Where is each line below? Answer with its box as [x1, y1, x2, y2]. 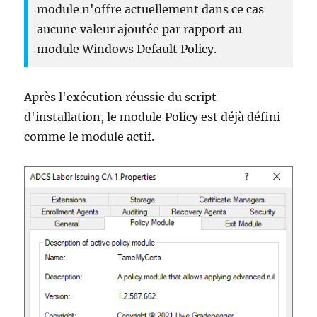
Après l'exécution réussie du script [24, 90, 217, 105]
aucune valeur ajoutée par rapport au [37, 22, 243, 37]
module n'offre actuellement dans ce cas [37, 2, 265, 17]
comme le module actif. [24, 129, 155, 144]
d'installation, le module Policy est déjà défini [24, 110, 281, 125]
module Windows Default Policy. [37, 42, 217, 57]
